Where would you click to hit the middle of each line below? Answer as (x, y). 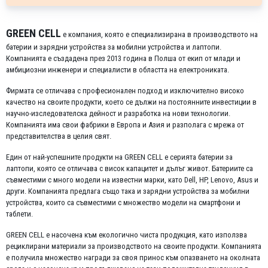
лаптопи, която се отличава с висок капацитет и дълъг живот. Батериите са (130, 168)
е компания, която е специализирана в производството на (159, 34)
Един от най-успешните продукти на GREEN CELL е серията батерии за (119, 157)
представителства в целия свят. (59, 136)
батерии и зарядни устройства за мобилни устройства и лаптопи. (114, 47)
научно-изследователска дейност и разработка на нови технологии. (118, 113)
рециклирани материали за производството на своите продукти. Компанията (134, 246)
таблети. (19, 214)
